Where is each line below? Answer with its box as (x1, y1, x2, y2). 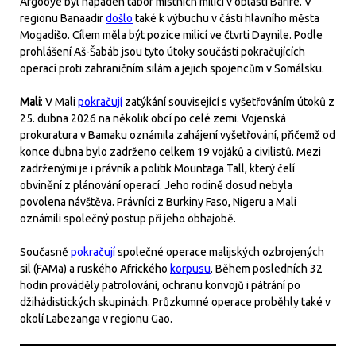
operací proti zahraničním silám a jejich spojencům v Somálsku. (20, 62, 324, 75)
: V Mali (41, 95, 78, 108)
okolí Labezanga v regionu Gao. (20, 312, 172, 325)
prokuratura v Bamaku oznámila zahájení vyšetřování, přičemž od (20, 129, 335, 141)
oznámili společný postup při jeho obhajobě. (20, 212, 236, 225)
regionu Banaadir (20, 12, 106, 25)
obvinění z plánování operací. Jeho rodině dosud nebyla (20, 179, 292, 192)
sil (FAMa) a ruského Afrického (20, 262, 170, 275)
